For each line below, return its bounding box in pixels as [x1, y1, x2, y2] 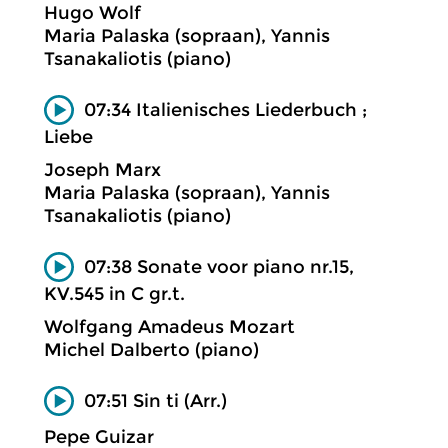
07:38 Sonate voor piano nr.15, [84, 255, 354, 278]
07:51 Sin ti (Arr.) [84, 389, 227, 412]
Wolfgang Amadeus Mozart [44, 315, 295, 338]
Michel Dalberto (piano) [44, 338, 259, 361]
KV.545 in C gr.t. [44, 282, 185, 305]
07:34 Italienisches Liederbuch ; [84, 98, 367, 121]
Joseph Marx [44, 158, 161, 181]
